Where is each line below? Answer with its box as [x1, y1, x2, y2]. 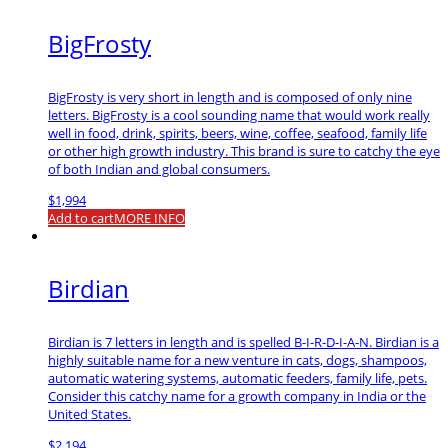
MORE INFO [114, 209, 185, 228]
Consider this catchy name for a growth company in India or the [48, 387, 426, 406]
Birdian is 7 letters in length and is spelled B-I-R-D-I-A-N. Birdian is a [48, 333, 439, 352]
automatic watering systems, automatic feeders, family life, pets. [48, 369, 427, 388]
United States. [48, 405, 131, 424]
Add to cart [48, 209, 114, 228]
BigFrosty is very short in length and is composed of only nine [48, 88, 412, 107]
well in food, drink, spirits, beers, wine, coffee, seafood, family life [48, 124, 427, 143]
